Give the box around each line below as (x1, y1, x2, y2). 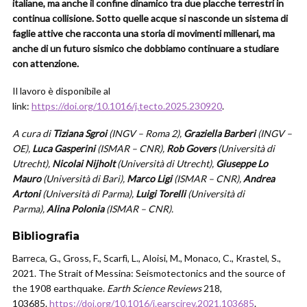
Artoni (12, 188, 40, 200)
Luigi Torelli (136, 188, 186, 200)
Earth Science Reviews (107, 282, 201, 295)
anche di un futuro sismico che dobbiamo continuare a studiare (12, 42, 279, 55)
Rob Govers (167, 143, 216, 155)
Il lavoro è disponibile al (12, 85, 110, 97)
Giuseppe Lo (216, 158, 268, 170)
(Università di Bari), (41, 173, 127, 185)
